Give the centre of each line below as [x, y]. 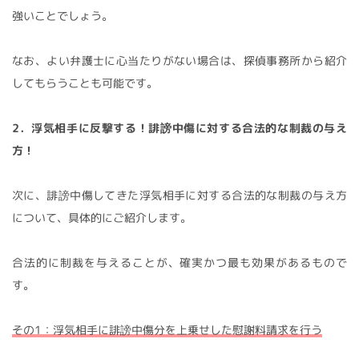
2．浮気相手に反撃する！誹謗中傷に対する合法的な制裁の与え [179, 127]
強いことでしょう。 [63, 15]
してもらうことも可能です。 [85, 83]
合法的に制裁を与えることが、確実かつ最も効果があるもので [179, 262]
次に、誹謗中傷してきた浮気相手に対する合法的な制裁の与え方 [179, 195]
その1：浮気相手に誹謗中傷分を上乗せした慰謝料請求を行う [167, 329]
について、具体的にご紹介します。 [102, 217]
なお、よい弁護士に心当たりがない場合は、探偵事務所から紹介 [179, 60]
